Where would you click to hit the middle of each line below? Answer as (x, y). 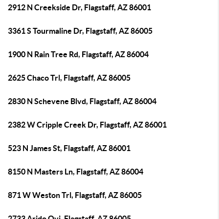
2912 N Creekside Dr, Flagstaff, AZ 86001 (79, 7)
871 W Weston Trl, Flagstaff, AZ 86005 (75, 195)
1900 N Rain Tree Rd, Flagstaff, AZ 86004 (78, 54)
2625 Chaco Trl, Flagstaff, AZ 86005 (69, 78)
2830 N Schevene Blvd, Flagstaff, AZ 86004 (82, 101)
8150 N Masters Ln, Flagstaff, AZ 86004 (76, 172)
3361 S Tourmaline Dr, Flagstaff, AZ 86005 (80, 31)
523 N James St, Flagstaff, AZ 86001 (69, 148)
